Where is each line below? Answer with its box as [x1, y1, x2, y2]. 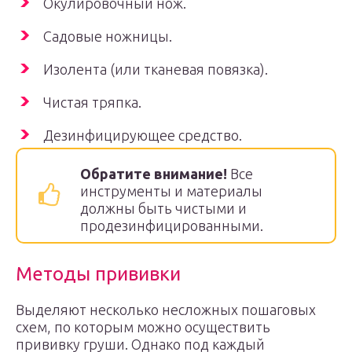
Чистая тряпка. [43, 94, 141, 110]
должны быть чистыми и [80, 200, 247, 216]
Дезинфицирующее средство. [43, 127, 242, 143]
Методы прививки [16, 263, 181, 284]
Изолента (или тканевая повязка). [43, 61, 268, 77]
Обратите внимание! [80, 166, 230, 181]
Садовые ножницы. [43, 28, 172, 44]
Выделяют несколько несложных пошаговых [16, 302, 316, 317]
